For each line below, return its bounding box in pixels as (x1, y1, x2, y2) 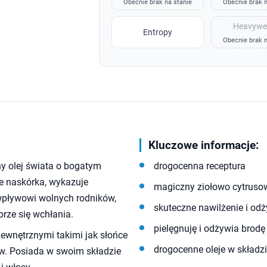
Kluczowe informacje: (148, 138, 259, 152)
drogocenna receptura (154, 160, 246, 172)
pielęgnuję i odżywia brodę (154, 223, 265, 234)
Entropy (142, 27, 172, 37)
